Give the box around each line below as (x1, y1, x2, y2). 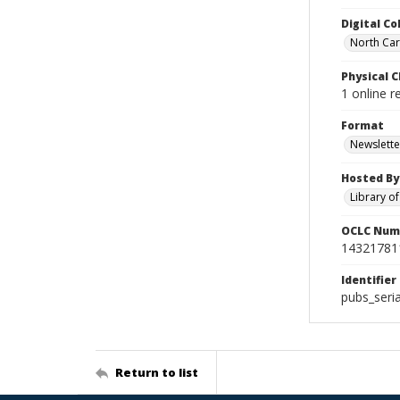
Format (341, 118, 384, 133)
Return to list (115, 363, 198, 380)
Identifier (341, 272, 396, 287)
